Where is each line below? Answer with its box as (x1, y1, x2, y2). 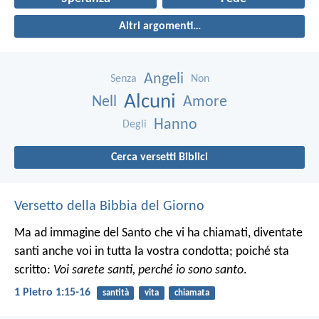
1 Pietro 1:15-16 (14, 287, 90, 299)
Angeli (143, 71, 184, 88)
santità (102, 288, 129, 298)
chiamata (174, 288, 209, 298)
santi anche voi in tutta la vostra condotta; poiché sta (14, 245, 289, 259)
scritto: (14, 263, 53, 278)
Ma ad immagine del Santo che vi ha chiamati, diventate (14, 226, 303, 241)
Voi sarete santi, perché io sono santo (53, 263, 244, 278)
